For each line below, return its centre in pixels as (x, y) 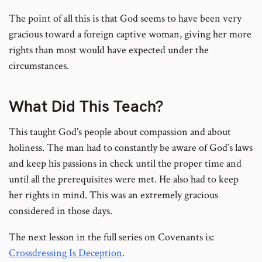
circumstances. (39, 65)
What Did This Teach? (86, 106)
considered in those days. (61, 211)
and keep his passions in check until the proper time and (125, 163)
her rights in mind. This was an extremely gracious (113, 195)
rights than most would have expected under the (109, 50)
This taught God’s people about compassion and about (120, 132)
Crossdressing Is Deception (65, 253)
